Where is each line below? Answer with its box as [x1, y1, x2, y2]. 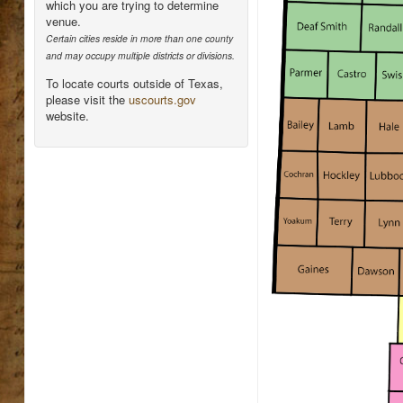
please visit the [45, 90, 129, 108]
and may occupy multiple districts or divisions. [45, 48, 235, 62]
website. [45, 106, 89, 124]
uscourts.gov [128, 90, 196, 108]
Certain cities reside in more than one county [45, 31, 233, 45]
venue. [45, 12, 81, 30]
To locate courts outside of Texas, [45, 74, 223, 92]
